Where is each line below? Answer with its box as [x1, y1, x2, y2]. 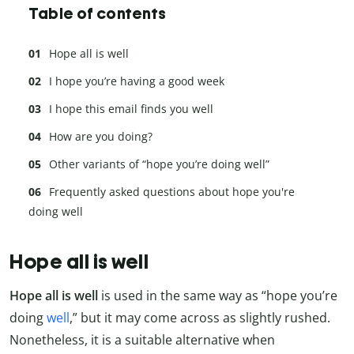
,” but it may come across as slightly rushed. [70, 308, 330, 326]
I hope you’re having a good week [49, 73, 224, 89]
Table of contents [28, 4, 167, 24]
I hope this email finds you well [49, 101, 213, 117]
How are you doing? [49, 129, 153, 145]
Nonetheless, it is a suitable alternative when [9, 330, 275, 348]
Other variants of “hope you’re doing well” [49, 156, 269, 172]
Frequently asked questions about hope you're [49, 184, 295, 200]
